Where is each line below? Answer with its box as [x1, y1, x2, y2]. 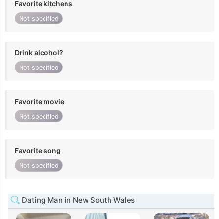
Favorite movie [15, 97, 64, 106]
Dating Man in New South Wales [20, 195, 135, 205]
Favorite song [15, 146, 61, 155]
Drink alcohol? [15, 48, 63, 57]
